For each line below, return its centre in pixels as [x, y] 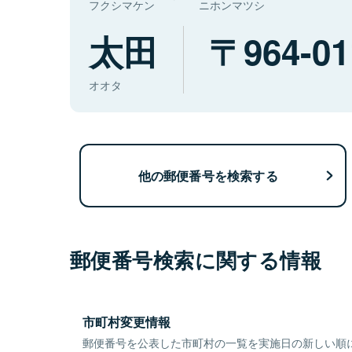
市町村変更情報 [126, 322]
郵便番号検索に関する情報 [196, 260]
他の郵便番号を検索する [208, 175]
